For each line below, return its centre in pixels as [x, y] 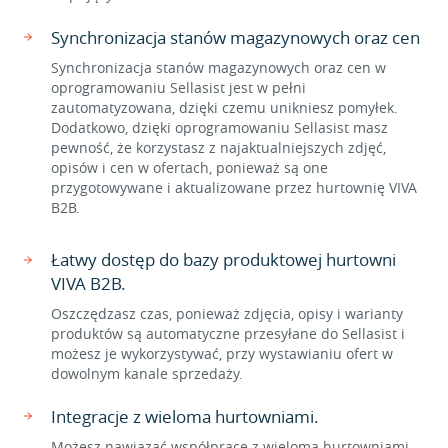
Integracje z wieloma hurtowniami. [185, 416]
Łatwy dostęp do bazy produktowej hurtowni [223, 259]
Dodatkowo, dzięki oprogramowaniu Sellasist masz [219, 127]
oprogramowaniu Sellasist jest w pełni [178, 87]
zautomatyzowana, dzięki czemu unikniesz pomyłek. [224, 107]
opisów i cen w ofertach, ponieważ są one [189, 167]
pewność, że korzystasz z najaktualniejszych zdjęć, [218, 147]
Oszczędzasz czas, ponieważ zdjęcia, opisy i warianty [227, 313]
